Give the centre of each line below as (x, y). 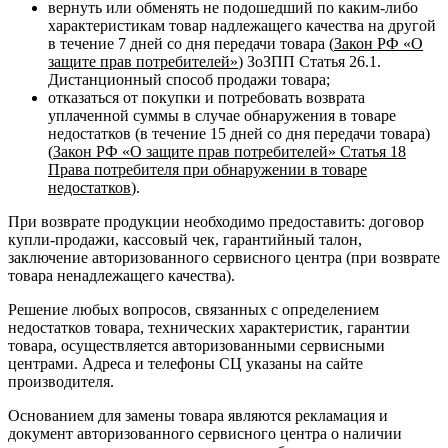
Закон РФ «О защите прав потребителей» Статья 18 (229, 152)
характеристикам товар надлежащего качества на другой (242, 26)
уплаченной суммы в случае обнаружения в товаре (222, 116)
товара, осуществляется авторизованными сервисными (196, 346)
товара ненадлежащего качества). (121, 276)
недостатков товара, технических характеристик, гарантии (209, 328)
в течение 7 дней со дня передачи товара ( (191, 44)
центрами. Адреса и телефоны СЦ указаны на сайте (185, 364)
